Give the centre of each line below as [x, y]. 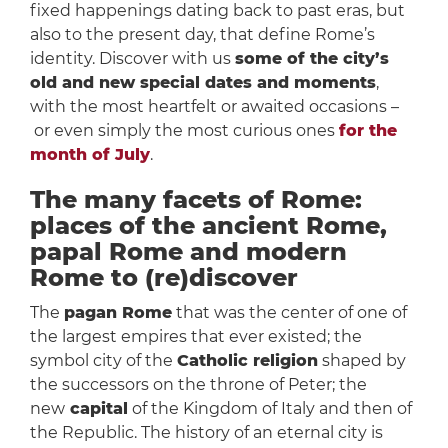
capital [96, 409]
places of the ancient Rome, [208, 226]
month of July [89, 155]
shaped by [361, 361]
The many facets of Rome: [195, 200]
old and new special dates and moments [202, 83]
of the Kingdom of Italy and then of [269, 409]
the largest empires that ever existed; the [195, 337]
